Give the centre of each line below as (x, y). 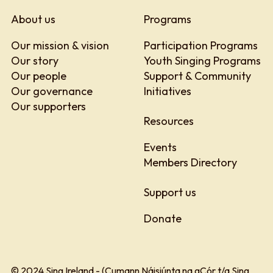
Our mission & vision (60, 45)
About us (33, 19)
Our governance (52, 91)
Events (160, 147)
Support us (170, 192)
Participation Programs (201, 45)
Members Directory (190, 162)
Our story (35, 60)
